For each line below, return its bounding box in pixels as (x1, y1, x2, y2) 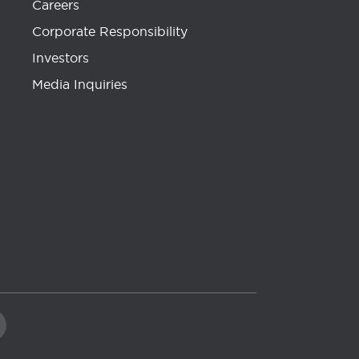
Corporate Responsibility (32, 23, 188, 39)
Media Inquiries (32, 76, 127, 92)
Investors (32, 50, 89, 66)
